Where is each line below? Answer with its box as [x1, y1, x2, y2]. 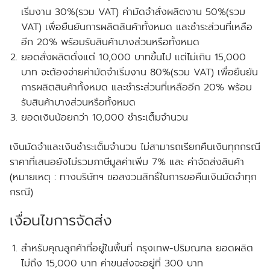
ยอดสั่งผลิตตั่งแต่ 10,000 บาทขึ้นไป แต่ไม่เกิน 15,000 [21, 49, 246, 64]
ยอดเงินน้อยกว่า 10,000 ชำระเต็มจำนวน [21, 110, 189, 125]
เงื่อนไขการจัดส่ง [10, 209, 112, 231]
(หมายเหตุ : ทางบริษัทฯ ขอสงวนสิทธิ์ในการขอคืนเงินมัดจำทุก [10, 169, 257, 184]
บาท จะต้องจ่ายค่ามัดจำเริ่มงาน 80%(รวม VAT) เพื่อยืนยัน [21, 64, 259, 80]
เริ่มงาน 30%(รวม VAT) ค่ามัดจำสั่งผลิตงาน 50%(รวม [21, 4, 246, 19]
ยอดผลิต [216, 240, 254, 256]
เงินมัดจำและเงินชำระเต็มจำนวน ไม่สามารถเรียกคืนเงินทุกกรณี [10, 139, 260, 154]
